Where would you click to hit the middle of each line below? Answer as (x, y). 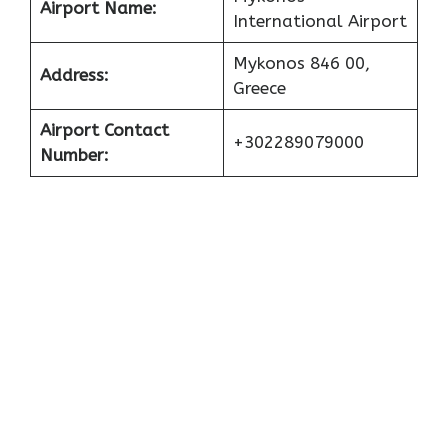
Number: (74, 155)
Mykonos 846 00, (301, 63)
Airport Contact (104, 130)
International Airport (319, 21)
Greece (259, 88)
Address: (74, 75)
